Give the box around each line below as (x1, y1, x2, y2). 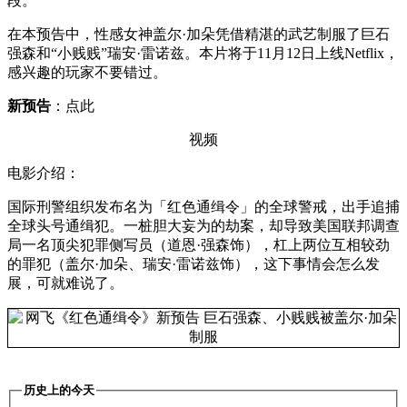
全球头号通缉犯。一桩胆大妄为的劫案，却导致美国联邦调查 (7, 218, 400, 234)
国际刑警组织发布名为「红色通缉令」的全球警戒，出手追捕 (7, 199, 400, 215)
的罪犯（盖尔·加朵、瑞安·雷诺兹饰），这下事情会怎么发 (7, 256, 380, 273)
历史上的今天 (24, 383, 94, 398)
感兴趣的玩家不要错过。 (7, 65, 167, 81)
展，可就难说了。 (7, 275, 124, 292)
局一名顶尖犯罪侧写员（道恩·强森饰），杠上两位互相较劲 (7, 237, 390, 253)
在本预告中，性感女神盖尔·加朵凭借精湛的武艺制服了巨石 (7, 26, 390, 43)
